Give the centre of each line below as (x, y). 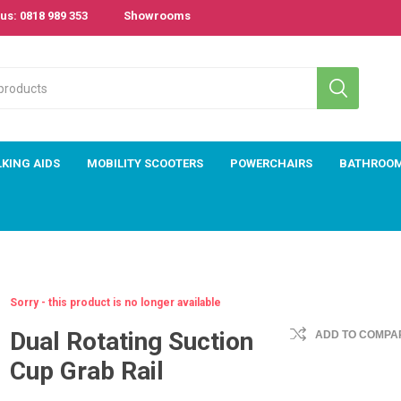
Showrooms (157, 16)
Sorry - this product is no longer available (116, 303)
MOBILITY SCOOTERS (145, 163)
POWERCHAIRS (271, 163)
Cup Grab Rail (87, 371)
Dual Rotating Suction (132, 341)
